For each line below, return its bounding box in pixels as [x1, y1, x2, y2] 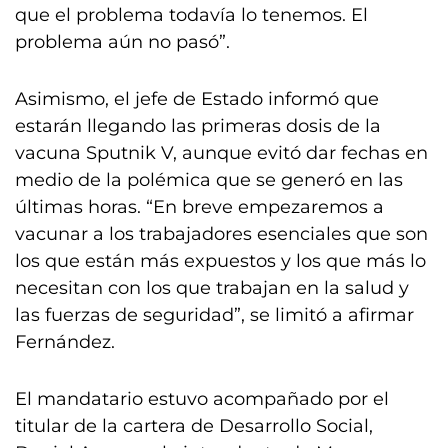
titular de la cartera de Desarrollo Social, [15, 415, 373, 437]
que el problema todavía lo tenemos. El [15, 4, 368, 26]
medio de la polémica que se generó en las [15, 169, 403, 191]
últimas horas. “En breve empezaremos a [15, 196, 384, 218]
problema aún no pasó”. [15, 31, 230, 53]
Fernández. [15, 331, 115, 353]
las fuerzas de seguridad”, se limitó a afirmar [15, 304, 414, 326]
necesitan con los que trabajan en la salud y [15, 277, 409, 299]
